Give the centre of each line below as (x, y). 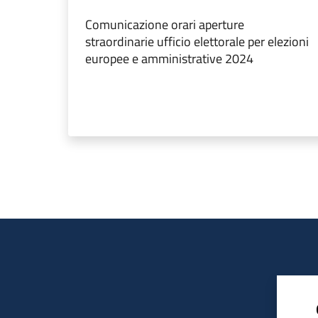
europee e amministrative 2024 (169, 59)
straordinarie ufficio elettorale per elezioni (197, 42)
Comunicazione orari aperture (165, 25)
